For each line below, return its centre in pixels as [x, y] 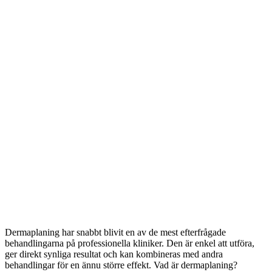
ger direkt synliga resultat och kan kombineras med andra [114, 254]
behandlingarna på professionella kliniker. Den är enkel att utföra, [130, 243]
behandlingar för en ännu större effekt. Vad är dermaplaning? [121, 265]
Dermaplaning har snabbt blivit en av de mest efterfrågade [115, 232]
